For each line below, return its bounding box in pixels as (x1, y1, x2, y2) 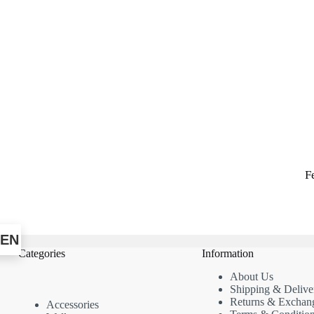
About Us (229, 270, 273, 282)
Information (201, 247, 254, 260)
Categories (18, 247, 65, 260)
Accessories (46, 298, 99, 310)
